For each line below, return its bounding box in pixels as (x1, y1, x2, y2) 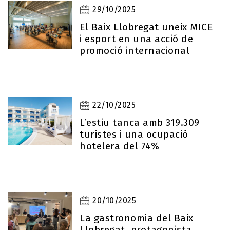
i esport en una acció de (80, 33, 194, 45)
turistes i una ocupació (80, 128, 188, 140)
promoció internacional (80, 45, 190, 56)
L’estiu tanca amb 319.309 (80, 117, 200, 128)
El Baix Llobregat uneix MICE (80, 21, 213, 33)
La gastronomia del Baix (80, 212, 194, 224)
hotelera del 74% (80, 140, 160, 152)
